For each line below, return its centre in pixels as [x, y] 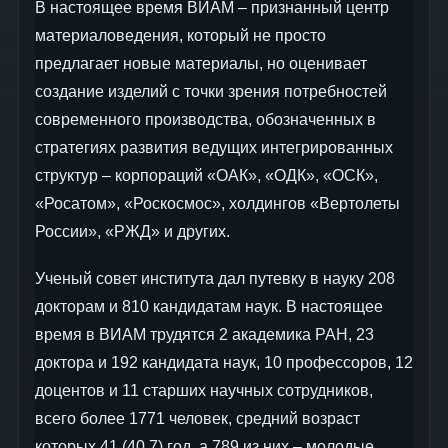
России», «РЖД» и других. [132, 231]
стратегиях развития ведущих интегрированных [214, 147]
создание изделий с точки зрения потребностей [211, 91]
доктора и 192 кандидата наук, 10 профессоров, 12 [224, 363]
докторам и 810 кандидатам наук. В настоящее [209, 307]
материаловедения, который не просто [180, 35]
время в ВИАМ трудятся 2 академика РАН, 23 [204, 335]
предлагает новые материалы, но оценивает [201, 63]
